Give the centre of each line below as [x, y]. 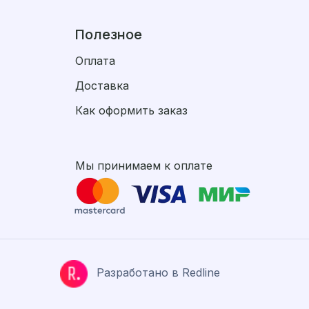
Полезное [109, 34]
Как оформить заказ [131, 110]
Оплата [95, 61]
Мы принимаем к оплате [144, 166]
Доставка [102, 86]
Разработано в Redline [158, 273]
